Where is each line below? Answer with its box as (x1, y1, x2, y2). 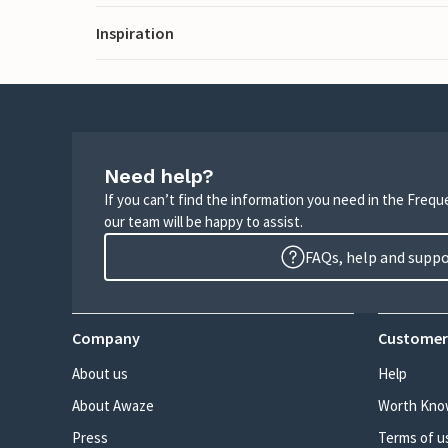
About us (72, 364, 128, 383)
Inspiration (96, 22, 174, 43)
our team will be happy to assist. (104, 212, 303, 231)
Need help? (104, 164, 214, 188)
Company (72, 328, 140, 348)
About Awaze (72, 396, 154, 415)
